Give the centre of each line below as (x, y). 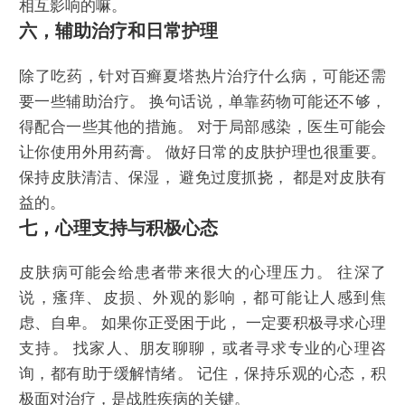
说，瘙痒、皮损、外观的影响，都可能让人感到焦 (202, 298)
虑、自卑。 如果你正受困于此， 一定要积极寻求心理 (202, 324)
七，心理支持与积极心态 (118, 227)
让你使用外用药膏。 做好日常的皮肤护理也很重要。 (202, 152)
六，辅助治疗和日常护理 (118, 31)
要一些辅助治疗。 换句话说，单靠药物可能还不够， (202, 101)
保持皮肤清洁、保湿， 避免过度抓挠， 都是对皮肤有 (202, 177)
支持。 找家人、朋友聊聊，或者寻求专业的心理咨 (202, 349)
